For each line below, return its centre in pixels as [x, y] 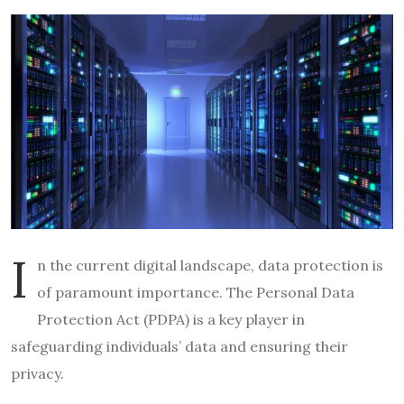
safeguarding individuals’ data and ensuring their [179, 346]
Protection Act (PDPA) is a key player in [171, 319]
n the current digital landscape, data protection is [210, 265]
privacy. [39, 373]
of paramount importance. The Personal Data [196, 292]
